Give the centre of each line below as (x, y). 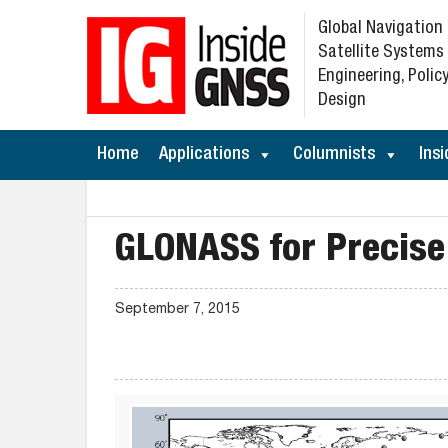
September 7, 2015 (177, 310)
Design (342, 101)
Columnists (334, 155)
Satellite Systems (381, 53)
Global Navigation (380, 29)
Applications (204, 155)
